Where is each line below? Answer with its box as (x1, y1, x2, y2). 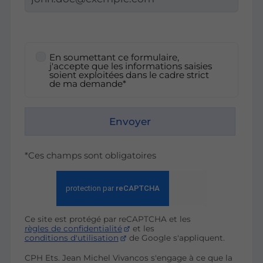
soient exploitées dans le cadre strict (49, 69, 209, 80)
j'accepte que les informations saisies (49, 60, 212, 72)
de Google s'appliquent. (127, 232, 225, 242)
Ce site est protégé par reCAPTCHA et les (24, 214, 191, 224)
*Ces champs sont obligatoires (24, 150, 156, 161)
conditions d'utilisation (24, 232, 119, 242)
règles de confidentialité (24, 223, 122, 233)
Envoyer (109, 115, 151, 127)
